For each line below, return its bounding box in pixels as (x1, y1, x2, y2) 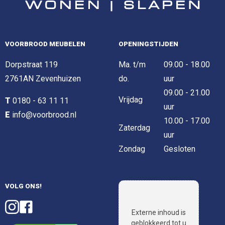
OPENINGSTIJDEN (119, 40, 178, 48)
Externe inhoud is (132, 208, 186, 216)
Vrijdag (119, 94, 143, 104)
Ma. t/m (119, 59, 146, 69)
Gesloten (164, 144, 195, 154)
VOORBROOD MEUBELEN (5, 40, 85, 48)
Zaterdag (119, 123, 150, 133)
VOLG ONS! (5, 182, 42, 190)
